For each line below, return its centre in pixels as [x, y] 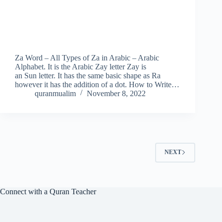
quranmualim [55, 93]
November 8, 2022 [116, 93]
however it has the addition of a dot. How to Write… [97, 84]
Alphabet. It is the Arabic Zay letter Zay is [81, 66]
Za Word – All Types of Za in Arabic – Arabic [87, 57]
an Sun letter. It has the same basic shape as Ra [88, 75]
